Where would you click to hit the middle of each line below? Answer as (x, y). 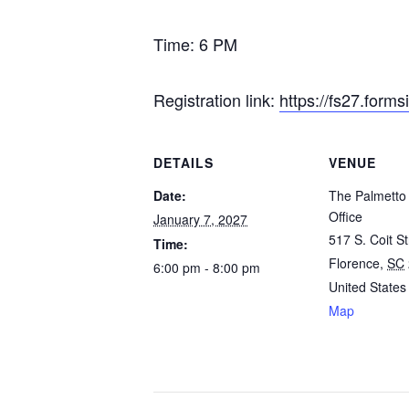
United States (367, 286)
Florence (354, 262)
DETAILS (184, 162)
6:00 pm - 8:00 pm (207, 267)
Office (346, 216)
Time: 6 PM (195, 43)
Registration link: (216, 99)
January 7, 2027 (200, 219)
